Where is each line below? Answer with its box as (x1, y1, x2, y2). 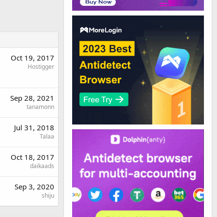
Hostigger (28, 62, 54, 71)
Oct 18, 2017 (11, 152, 54, 162)
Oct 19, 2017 (11, 53, 54, 62)
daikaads (30, 162, 54, 170)
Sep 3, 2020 (15, 182, 54, 191)
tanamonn (27, 103, 54, 111)
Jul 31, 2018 (14, 123, 54, 132)
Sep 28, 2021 (10, 93, 54, 103)
